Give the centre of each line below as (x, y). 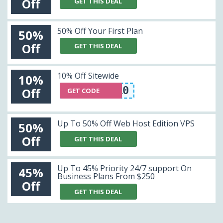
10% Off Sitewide (88, 75)
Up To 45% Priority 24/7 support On (124, 168)
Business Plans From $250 (106, 176)
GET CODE (83, 91)
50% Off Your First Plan (100, 31)
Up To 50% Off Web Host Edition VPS (126, 124)
